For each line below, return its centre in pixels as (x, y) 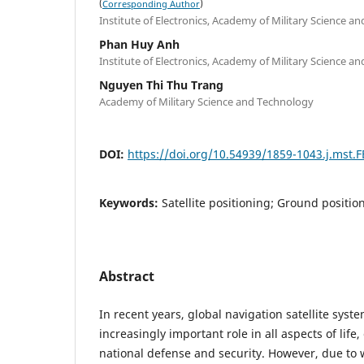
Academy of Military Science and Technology (206, 102)
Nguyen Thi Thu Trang (161, 85)
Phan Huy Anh (139, 45)
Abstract (127, 277)
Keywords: (130, 203)
